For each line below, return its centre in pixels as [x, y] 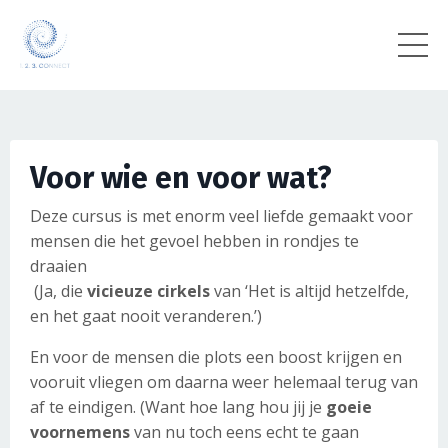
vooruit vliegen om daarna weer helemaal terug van [224, 382]
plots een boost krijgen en [303, 357]
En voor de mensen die [117, 357]
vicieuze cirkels [148, 291]
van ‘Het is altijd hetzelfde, [309, 291]
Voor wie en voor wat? [184, 178]
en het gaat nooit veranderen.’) [146, 316]
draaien [58, 266]
